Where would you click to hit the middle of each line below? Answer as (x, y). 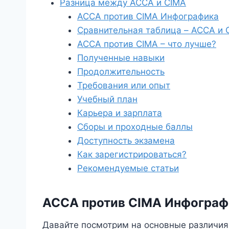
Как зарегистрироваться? (132, 154)
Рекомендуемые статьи (128, 168)
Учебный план (107, 99)
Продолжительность (121, 71)
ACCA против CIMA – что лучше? (147, 44)
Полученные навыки (121, 58)
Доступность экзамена (126, 140)
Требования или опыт (124, 85)
